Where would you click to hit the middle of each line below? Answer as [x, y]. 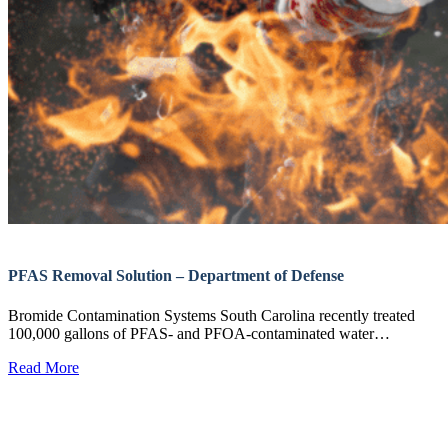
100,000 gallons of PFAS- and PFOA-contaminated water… [199, 333]
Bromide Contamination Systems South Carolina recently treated [211, 315]
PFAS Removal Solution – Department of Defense [176, 276]
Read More [43, 367]
